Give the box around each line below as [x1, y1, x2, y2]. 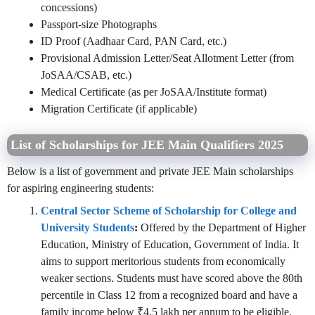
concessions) [41, 1, 97, 14]
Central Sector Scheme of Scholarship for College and [41, 205, 297, 217]
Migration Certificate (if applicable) [41, 103, 197, 115]
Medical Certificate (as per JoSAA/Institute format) [41, 86, 266, 98]
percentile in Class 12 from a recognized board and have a [41, 289, 297, 302]
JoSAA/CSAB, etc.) [41, 69, 131, 82]
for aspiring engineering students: [7, 182, 154, 195]
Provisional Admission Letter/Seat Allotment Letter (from [41, 52, 294, 65]
